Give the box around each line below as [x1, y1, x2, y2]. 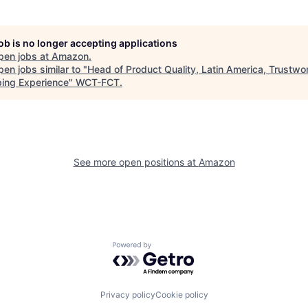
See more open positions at [73, 155, 199, 168]
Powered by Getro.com [112, 241, 233, 256]
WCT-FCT [76, 76, 120, 88]
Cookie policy [155, 289, 208, 300]
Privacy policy [100, 289, 155, 300]
